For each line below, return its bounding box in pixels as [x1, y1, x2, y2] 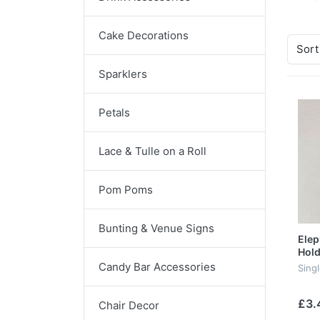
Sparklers [99, 66, 147, 81]
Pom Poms [99, 182, 153, 196]
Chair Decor [99, 298, 159, 312]
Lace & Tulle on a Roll [99, 144, 206, 158]
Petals [99, 105, 130, 119]
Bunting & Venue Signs [99, 221, 214, 235]
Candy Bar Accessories [99, 259, 216, 274]
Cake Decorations [99, 28, 189, 42]
